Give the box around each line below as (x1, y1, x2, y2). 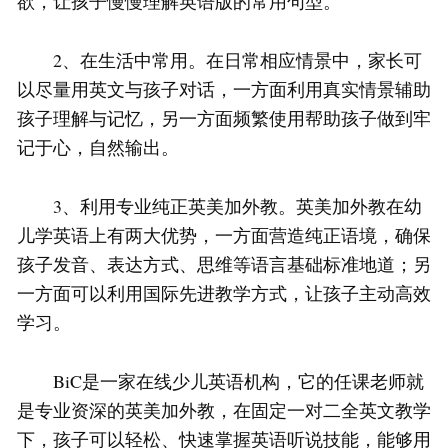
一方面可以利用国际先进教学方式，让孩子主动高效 (17, 281, 431, 306)
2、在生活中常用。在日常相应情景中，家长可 (17, 48, 422, 73)
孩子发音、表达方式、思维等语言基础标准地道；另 (17, 252, 431, 277)
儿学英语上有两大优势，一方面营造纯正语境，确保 (17, 223, 431, 248)
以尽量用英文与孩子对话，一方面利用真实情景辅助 (17, 77, 431, 102)
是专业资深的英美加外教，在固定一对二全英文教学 (17, 398, 431, 423)
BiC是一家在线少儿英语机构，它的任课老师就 (17, 369, 424, 394)
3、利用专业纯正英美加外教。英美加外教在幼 (17, 194, 422, 219)
